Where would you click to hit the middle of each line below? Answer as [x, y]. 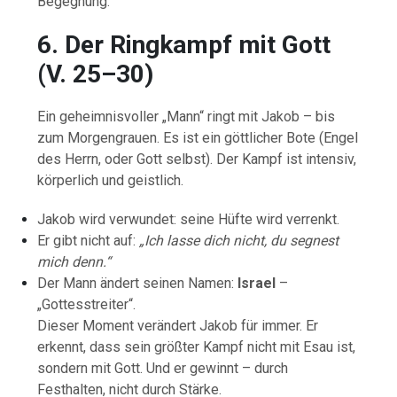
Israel [257, 283]
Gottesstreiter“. [89, 304]
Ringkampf [175, 44]
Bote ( [305, 137]
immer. [284, 325]
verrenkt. [313, 219]
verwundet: [145, 219]
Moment [110, 325]
